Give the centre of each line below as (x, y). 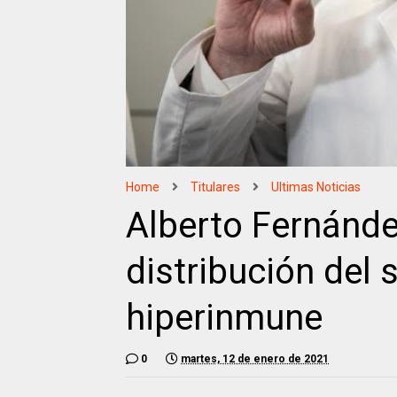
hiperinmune (224, 318)
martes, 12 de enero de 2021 (255, 359)
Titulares (215, 187)
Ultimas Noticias (316, 187)
